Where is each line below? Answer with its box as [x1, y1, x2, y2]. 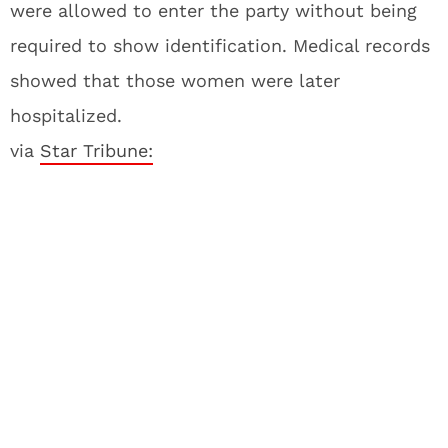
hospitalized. [10, 105, 122, 126]
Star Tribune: [40, 140, 153, 161]
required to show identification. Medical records [10, 35, 430, 56]
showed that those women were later [10, 70, 340, 91]
